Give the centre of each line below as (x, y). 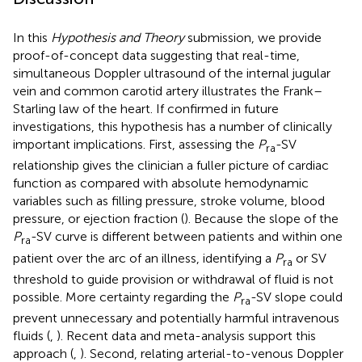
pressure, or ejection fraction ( (99, 219)
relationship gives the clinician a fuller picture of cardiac (171, 166)
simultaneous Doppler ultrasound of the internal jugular (172, 74)
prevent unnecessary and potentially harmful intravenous (176, 318)
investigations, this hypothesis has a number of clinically (173, 127)
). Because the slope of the (261, 219)
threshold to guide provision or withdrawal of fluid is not (173, 279)
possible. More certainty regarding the (123, 297)
